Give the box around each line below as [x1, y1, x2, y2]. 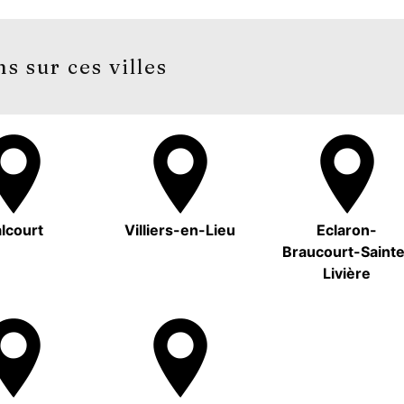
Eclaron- [317, 221, 377, 240]
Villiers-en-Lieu [124, 221, 235, 240]
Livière [323, 264, 371, 283]
